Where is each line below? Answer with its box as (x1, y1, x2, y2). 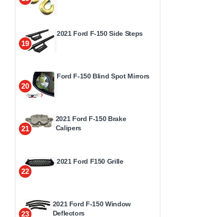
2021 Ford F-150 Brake (55, 114, 126, 123)
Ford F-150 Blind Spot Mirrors (57, 72, 150, 80)
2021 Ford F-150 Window (52, 200, 131, 208)
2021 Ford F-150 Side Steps (57, 29, 143, 37)
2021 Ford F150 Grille (57, 157, 124, 165)
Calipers (55, 124, 81, 132)
